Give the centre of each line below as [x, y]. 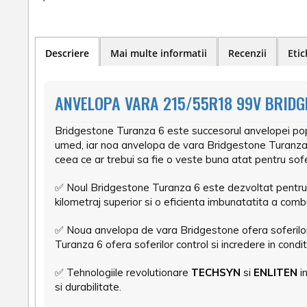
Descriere [67, 53]
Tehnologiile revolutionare [129, 273]
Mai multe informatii [159, 53]
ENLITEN [275, 273]
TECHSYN [216, 273]
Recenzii [247, 53]
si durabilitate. [88, 287]
